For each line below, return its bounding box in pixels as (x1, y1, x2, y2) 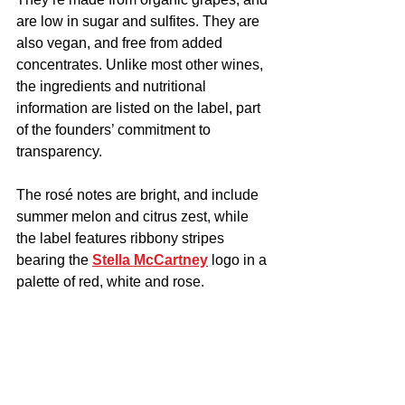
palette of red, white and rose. (16, 273, 204, 289)
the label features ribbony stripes (16, 230, 228, 246)
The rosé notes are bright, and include (16, 186, 262, 202)
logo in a (208, 251, 270, 268)
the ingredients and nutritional (16, 78, 210, 94)
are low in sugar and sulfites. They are (16, 13, 263, 29)
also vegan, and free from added (16, 34, 226, 51)
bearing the (16, 251, 92, 268)
